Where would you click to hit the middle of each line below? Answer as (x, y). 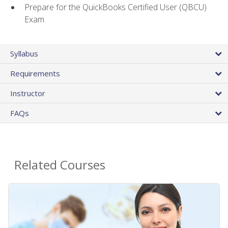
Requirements (35, 74)
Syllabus (24, 54)
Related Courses (60, 165)
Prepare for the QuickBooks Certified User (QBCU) (116, 7)
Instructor (28, 93)
